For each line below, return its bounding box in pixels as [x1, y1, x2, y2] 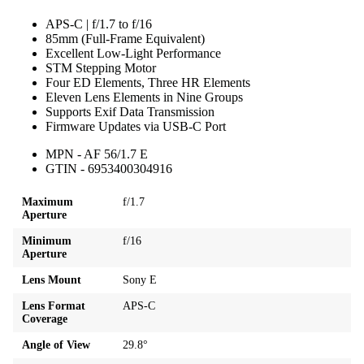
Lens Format [22, 299, 86, 312]
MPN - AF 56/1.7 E [45, 146, 148, 161]
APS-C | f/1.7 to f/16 [45, 16, 152, 31]
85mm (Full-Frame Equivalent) [45, 31, 205, 45]
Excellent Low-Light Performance [45, 45, 221, 60]
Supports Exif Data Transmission [45, 104, 214, 119]
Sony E [123, 273, 158, 286]
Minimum [22, 234, 72, 247]
